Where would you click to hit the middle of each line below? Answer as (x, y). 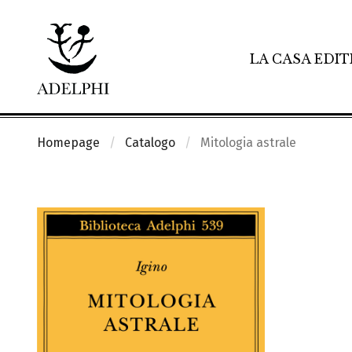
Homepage (68, 143)
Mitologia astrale (248, 143)
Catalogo (150, 143)
